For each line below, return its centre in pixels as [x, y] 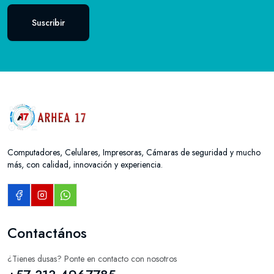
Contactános [47, 233]
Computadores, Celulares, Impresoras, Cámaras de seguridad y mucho [134, 152]
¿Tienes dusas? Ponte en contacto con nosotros [92, 259]
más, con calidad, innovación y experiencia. [85, 165]
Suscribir [48, 23]
